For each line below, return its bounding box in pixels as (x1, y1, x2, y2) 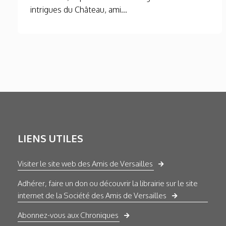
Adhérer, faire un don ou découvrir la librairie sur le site (18, 179, 198, 189)
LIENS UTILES (18, 132, 83, 145)
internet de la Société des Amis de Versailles (18, 191, 166, 201)
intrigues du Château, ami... (30, 5, 127, 15)
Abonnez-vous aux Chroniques (18, 210, 119, 220)
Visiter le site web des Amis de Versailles (18, 159, 153, 169)
